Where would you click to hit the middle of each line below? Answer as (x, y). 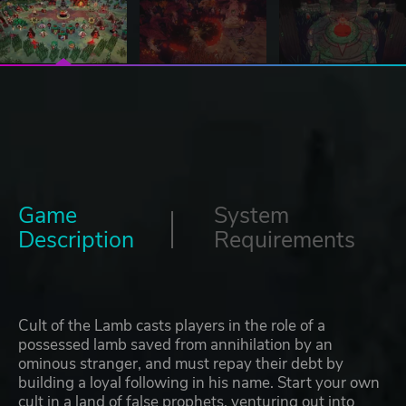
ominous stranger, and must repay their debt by (181, 364)
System (251, 216)
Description (76, 241)
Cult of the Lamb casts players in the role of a (172, 326)
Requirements (285, 241)
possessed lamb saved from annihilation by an (175, 345)
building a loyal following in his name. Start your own (199, 383)
